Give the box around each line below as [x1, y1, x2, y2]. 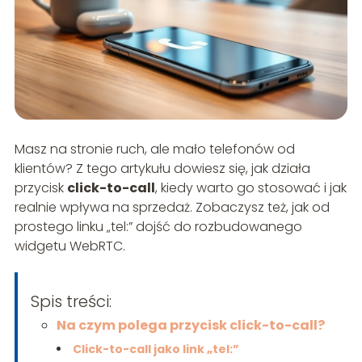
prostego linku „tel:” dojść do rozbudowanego [14, 217, 302, 237]
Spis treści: [30, 290, 112, 314]
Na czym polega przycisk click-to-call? [56, 316, 325, 335]
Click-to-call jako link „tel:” [72, 341, 239, 358]
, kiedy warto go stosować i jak [154, 179, 347, 198]
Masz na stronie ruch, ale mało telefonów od [14, 140, 295, 159]
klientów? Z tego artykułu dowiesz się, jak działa [14, 159, 310, 179]
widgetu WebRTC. [14, 237, 125, 256]
